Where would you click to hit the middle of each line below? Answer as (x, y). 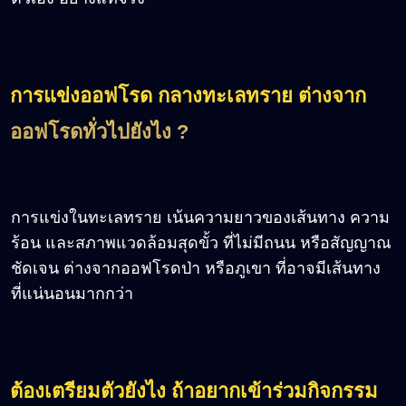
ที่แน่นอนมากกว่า (72, 293)
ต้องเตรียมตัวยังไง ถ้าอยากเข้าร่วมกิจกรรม (194, 391)
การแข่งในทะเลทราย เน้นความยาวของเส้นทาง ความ (200, 217)
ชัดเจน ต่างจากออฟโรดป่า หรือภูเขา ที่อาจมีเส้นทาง (196, 268)
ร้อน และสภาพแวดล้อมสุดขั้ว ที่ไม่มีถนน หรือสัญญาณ (201, 242)
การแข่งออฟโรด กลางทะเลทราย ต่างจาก (188, 95)
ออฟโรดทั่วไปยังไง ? (99, 131)
